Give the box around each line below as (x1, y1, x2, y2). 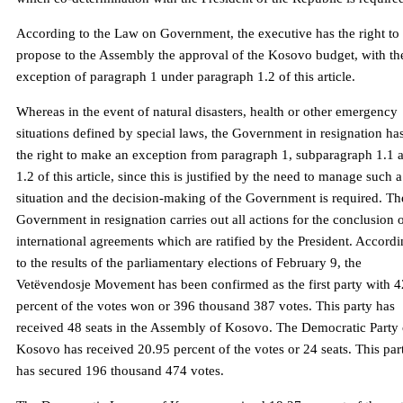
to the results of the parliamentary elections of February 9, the (16, 255, 362, 271)
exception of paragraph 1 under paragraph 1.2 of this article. (16, 69, 355, 85)
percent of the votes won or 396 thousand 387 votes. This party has (16, 299, 395, 314)
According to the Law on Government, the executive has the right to (16, 26, 399, 41)
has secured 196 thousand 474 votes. (16, 363, 224, 379)
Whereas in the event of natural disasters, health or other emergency (16, 104, 398, 120)
